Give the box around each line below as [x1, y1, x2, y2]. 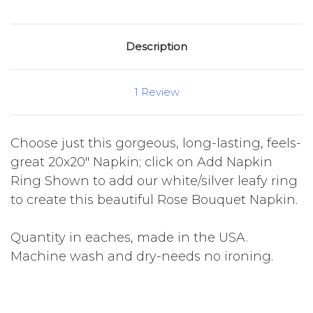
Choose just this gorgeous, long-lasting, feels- [10, 136, 301, 152]
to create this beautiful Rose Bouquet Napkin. [10, 192, 298, 208]
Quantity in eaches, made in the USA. [10, 230, 248, 246]
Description [126, 40, 187, 54]
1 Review [133, 85, 180, 99]
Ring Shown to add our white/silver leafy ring [10, 173, 298, 189]
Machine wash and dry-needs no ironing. [10, 249, 273, 265]
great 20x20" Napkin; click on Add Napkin [10, 154, 272, 170]
